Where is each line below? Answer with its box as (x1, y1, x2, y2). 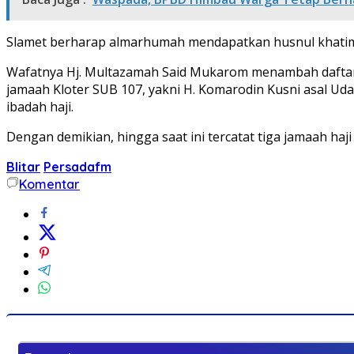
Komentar (19, 175, 80, 192)
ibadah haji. (6, 97, 73, 115)
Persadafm (43, 158, 111, 175)
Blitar (6, 158, 40, 175)
